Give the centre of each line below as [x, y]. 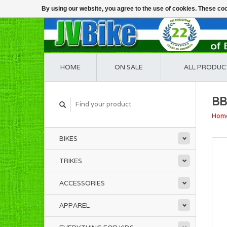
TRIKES [71, 161]
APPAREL [74, 205]
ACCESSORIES [82, 183]
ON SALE [129, 67]
